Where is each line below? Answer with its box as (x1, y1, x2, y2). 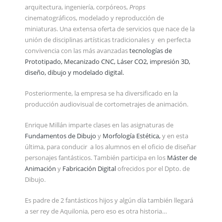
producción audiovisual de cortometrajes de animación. (25, 99, 188, 109)
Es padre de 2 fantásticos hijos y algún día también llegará (25, 195, 193, 205)
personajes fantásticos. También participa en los (25, 153, 167, 162)
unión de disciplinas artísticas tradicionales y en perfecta (25, 35, 191, 44)
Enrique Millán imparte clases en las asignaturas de (25, 120, 175, 129)
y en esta (162, 131, 188, 140)
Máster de (167, 153, 197, 162)
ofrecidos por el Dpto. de (116, 164, 190, 173)
